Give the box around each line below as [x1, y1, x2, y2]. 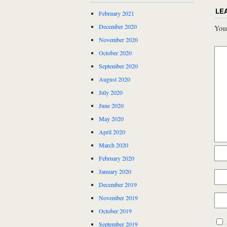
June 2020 [99, 101, 124, 110]
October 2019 [99, 207, 132, 215]
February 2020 [99, 154, 134, 163]
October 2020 [99, 49, 132, 57]
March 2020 [99, 141, 128, 149]
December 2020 [99, 22, 137, 31]
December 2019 [99, 180, 137, 189]
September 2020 [99, 62, 138, 70]
